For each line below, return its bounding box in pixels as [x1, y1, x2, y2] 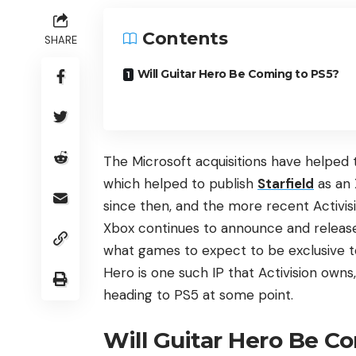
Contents [142, 27, 227, 49]
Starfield [257, 175, 314, 193]
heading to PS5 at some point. [103, 286, 293, 304]
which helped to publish [103, 175, 257, 193]
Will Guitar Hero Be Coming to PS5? [137, 66, 339, 81]
